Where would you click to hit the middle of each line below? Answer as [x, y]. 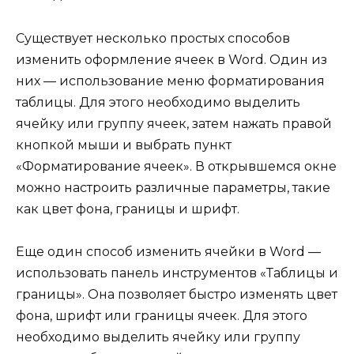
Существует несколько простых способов [153, 38]
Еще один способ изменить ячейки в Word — [168, 251]
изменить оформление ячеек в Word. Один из [171, 59]
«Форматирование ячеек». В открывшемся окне [176, 166]
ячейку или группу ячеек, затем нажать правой [174, 123]
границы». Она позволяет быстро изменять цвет [177, 294]
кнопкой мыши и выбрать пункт [124, 145]
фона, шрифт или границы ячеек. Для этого [162, 315]
